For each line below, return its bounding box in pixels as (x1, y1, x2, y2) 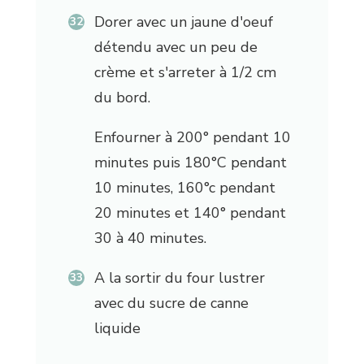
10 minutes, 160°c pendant (93, 178, 275, 198)
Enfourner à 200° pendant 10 (93, 128, 291, 148)
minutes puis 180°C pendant (93, 153, 287, 173)
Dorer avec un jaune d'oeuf (93, 12, 273, 32)
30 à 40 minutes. (93, 228, 206, 249)
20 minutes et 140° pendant (93, 203, 286, 223)
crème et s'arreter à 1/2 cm (93, 63, 276, 83)
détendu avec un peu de (93, 37, 258, 58)
